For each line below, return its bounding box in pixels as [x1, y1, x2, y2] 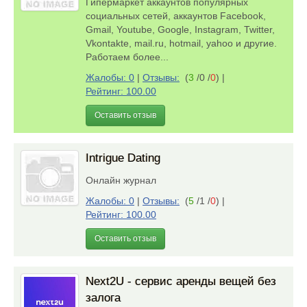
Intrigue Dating [86, 151, 160, 164]
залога [86, 291, 121, 304]
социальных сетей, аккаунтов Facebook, [86, 10, 266, 21]
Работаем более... [86, 51, 174, 62]
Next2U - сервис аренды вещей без [86, 275, 276, 288]
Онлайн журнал [86, 175, 162, 186]
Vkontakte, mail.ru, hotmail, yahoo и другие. [86, 38, 277, 49]
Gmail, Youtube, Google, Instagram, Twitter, [86, 24, 275, 35]
